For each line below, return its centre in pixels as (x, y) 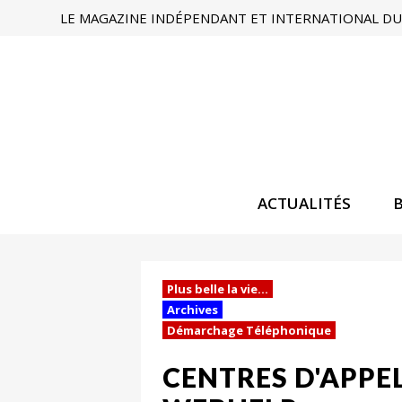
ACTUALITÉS (304, 203)
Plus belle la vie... (218, 289)
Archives (192, 310)
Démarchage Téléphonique (249, 330)
